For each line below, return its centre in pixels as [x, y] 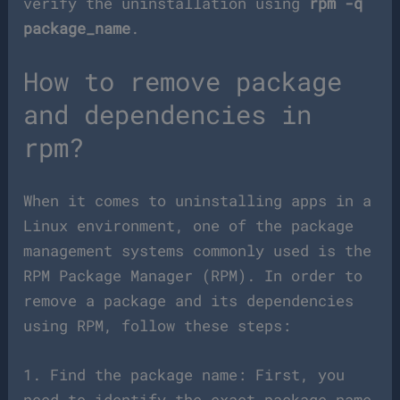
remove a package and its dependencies [189, 300]
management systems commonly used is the [198, 250]
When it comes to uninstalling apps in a [198, 200]
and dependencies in [168, 114]
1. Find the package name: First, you [184, 375]
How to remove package [183, 81]
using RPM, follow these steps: [158, 325]
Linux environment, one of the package [189, 225]
